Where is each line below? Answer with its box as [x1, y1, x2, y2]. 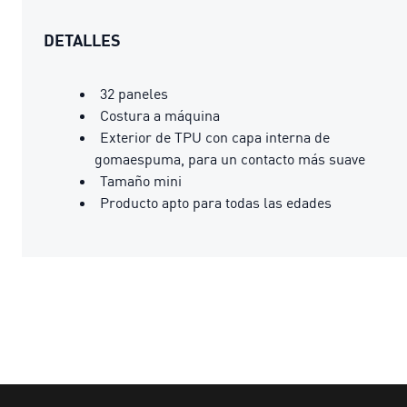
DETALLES [44, 29, 121, 50]
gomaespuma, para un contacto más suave [94, 149, 365, 168]
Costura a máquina [100, 105, 220, 124]
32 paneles [100, 84, 168, 103]
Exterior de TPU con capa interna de [100, 127, 330, 146]
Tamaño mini [100, 171, 182, 190]
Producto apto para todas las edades [100, 193, 332, 212]
